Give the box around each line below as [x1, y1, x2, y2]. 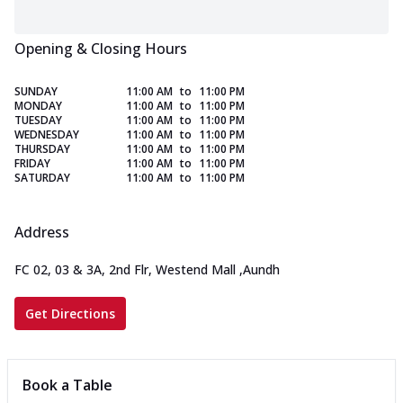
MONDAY [14, 98, 62, 114]
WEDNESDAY [14, 127, 79, 143]
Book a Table [22, 375, 112, 396]
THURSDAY [14, 141, 70, 157]
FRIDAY [14, 156, 50, 172]
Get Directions [25, 305, 115, 323]
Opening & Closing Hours [14, 39, 187, 59]
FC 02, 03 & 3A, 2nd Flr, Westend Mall [14, 261, 236, 279]
